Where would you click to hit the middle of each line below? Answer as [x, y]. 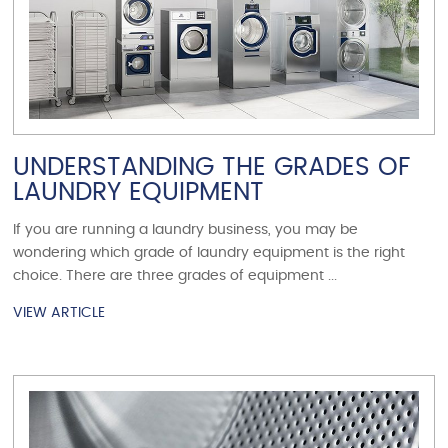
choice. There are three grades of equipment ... [175, 276]
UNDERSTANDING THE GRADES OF [212, 168]
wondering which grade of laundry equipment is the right [209, 253]
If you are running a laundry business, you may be [186, 230]
